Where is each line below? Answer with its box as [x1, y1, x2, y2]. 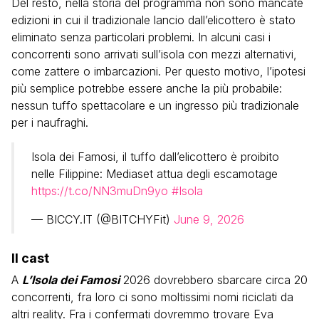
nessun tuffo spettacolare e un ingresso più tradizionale [11, 98, 299, 113]
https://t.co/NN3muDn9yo [31, 184, 168, 198]
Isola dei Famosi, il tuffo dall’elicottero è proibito [31, 150, 279, 164]
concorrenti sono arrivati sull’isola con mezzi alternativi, [11, 47, 297, 61]
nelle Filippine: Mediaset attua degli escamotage [31, 167, 278, 181]
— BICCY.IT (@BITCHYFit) [31, 212, 174, 226]
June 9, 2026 [174, 212, 244, 226]
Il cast [11, 251, 49, 266]
